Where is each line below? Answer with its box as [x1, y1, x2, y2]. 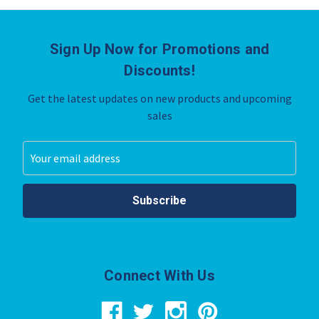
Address [23, 159, 61, 174]
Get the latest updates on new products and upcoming [27, 91, 292, 106]
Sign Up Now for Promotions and [49, 41, 270, 58]
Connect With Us [104, 267, 215, 285]
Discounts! [124, 62, 195, 80]
